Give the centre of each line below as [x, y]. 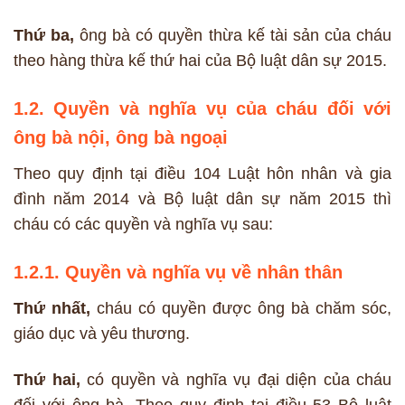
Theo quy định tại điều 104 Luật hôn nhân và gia [202, 174]
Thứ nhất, [52, 309]
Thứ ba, [44, 36]
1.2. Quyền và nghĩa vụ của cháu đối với [202, 109]
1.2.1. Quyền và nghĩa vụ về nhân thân [178, 273]
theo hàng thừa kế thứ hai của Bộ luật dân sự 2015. [200, 61]
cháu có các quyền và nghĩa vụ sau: [143, 225]
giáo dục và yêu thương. [102, 334]
